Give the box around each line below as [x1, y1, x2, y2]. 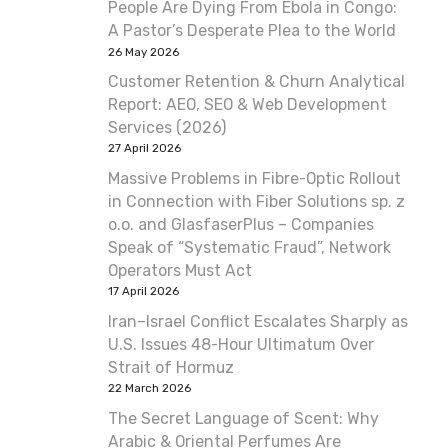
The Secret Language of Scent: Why [108, 408, 379, 428]
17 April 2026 [108, 284, 179, 299]
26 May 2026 [108, 44, 179, 59]
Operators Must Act [108, 260, 252, 280]
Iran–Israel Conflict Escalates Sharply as [108, 311, 408, 331]
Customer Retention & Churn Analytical [108, 72, 405, 92]
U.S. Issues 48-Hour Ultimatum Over [108, 334, 374, 354]
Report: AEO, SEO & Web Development [108, 95, 387, 115]
